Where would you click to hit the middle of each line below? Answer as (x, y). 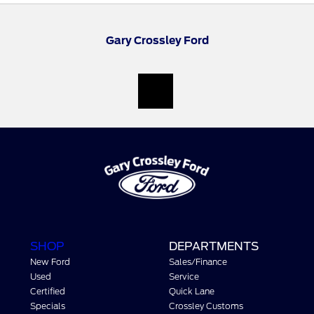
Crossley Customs (206, 306)
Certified (48, 291)
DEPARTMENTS (213, 246)
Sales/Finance (198, 261)
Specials (48, 306)
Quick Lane (191, 291)
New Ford (50, 261)
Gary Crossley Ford (157, 41)
